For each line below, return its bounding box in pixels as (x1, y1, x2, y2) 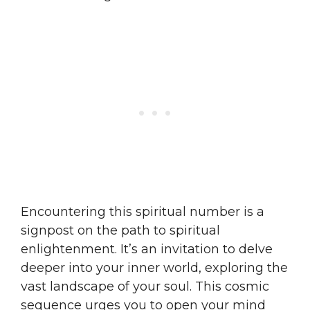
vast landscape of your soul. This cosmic (21, 278, 269, 294)
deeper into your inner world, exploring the (21, 259, 288, 275)
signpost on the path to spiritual (21, 222, 220, 238)
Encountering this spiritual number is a (21, 203, 264, 219)
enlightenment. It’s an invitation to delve (21, 241, 273, 257)
